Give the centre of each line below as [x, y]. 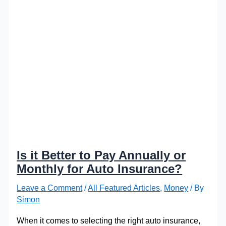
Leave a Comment [50, 188]
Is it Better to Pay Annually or [101, 156]
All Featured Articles [124, 188]
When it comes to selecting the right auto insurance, [109, 220]
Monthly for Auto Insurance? [100, 169]
